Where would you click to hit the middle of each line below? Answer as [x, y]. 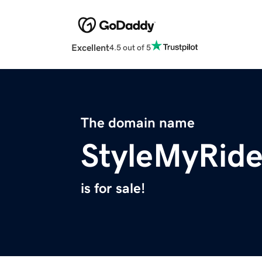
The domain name [138, 123]
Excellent [90, 48]
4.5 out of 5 [130, 47]
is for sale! [113, 189]
